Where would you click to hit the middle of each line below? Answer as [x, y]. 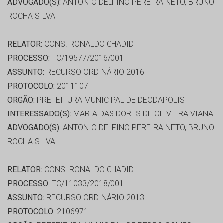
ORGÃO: [21, 100]
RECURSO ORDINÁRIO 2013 [94, 198]
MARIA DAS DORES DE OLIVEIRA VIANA [142, 114]
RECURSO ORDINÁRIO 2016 [94, 72]
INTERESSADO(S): [39, 114]
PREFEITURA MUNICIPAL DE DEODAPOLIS [110, 100]
